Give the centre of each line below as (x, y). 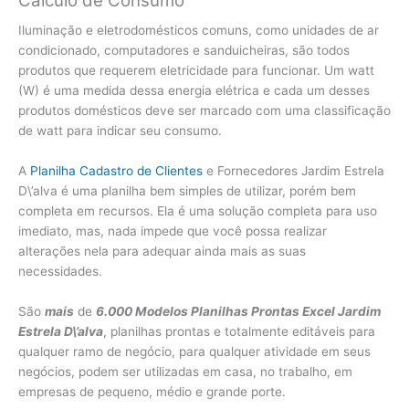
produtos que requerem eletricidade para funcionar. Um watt (196, 71)
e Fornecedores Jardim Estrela (294, 171)
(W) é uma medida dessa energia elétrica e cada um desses (194, 91)
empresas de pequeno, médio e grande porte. (152, 392)
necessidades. (60, 272)
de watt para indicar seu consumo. (120, 131)
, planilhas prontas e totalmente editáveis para (239, 332)
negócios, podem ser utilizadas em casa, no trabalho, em (185, 372)
